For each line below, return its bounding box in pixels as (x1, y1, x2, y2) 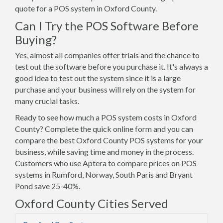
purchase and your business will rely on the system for (15, 85, 196, 94)
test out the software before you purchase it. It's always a (15, 62, 208, 71)
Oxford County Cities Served (15, 196, 168, 211)
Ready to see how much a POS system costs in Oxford (15, 112, 197, 122)
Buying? (15, 32, 57, 47)
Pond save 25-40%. (15, 181, 80, 191)
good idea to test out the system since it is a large (15, 73, 181, 83)
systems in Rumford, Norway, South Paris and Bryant (15, 170, 193, 179)
